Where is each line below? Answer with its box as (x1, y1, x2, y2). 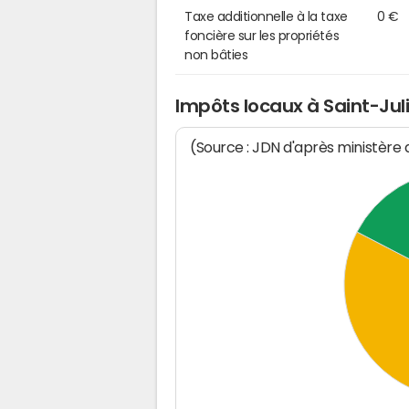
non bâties (184, 47, 248, 61)
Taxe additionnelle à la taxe (184, 9, 348, 23)
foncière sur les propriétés (184, 28, 340, 42)
